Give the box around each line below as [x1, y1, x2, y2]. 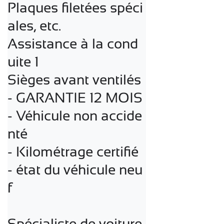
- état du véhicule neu [7, 161, 142, 177]
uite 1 [7, 53, 39, 69]
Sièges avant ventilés [7, 71, 141, 87]
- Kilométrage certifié [7, 143, 138, 159]
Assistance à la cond [7, 35, 138, 51]
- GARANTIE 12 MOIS [7, 89, 142, 105]
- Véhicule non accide [7, 107, 142, 123]
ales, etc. [7, 17, 61, 33]
